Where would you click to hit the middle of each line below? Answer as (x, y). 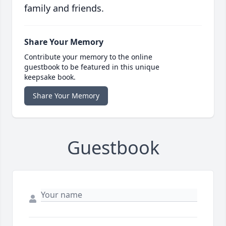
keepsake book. (50, 77)
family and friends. (64, 8)
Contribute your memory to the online (88, 57)
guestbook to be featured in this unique (92, 67)
